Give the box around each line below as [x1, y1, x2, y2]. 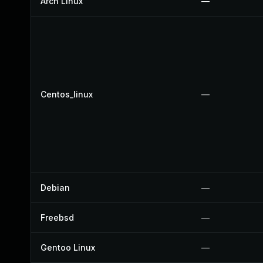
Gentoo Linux [41, 242, 95, 252]
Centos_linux [41, 89, 93, 99]
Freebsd [41, 213, 74, 222]
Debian [41, 183, 70, 193]
